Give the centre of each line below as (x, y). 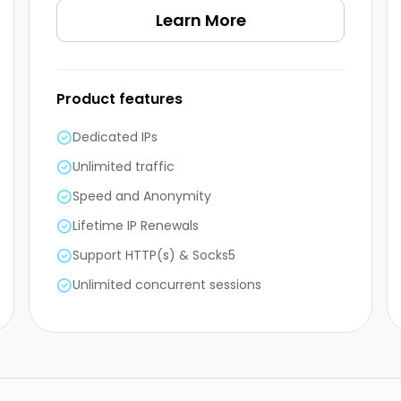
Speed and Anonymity (142, 196)
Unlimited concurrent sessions (167, 285)
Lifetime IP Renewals (136, 226)
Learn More (200, 21)
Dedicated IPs (115, 137)
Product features (119, 99)
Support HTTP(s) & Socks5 (154, 256)
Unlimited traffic (124, 167)
